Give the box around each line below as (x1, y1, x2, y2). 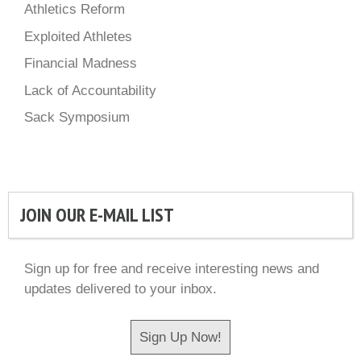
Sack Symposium (24, 110, 130, 126)
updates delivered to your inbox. (24, 281, 217, 297)
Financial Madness (24, 56, 137, 72)
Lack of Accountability (24, 82, 156, 98)
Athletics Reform (24, 2, 125, 18)
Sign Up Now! (139, 329, 222, 345)
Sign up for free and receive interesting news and (24, 261, 319, 277)
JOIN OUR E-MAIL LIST (20, 202, 174, 228)
